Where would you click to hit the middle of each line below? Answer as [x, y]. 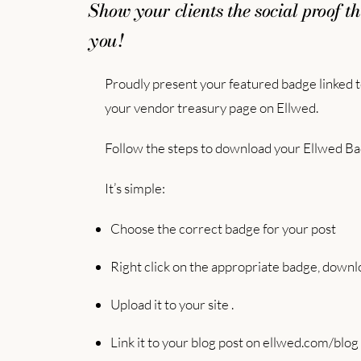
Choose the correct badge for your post [224, 229]
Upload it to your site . [172, 305]
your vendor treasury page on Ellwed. [211, 108]
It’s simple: [135, 189]
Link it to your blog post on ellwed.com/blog [235, 342]
